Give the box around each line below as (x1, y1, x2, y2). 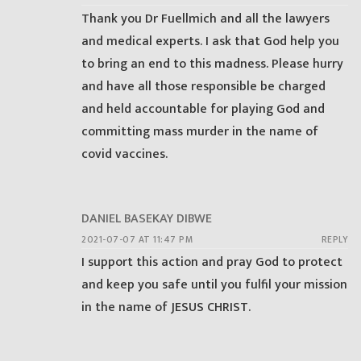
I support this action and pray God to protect (81, 251, 342, 273)
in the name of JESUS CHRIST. (81, 296, 251, 318)
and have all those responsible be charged (81, 76, 326, 98)
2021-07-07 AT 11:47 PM (81, 231, 193, 247)
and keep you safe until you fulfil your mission (81, 273, 347, 296)
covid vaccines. (81, 143, 168, 166)
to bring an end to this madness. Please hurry (81, 53, 343, 76)
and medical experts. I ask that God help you (81, 31, 339, 53)
